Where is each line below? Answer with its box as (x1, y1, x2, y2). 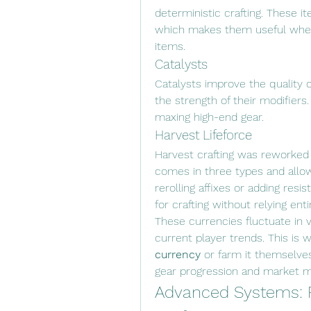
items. (155, 40, 185, 53)
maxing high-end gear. (155, 110, 264, 124)
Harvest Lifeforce (155, 128, 252, 144)
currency (155, 248, 201, 262)
